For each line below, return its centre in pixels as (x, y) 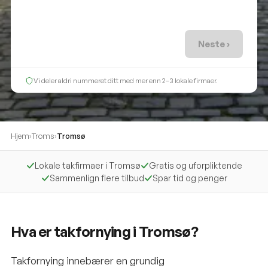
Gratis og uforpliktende (195, 165)
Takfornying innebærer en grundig (88, 261)
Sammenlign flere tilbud (97, 178)
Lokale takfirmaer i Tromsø (87, 165)
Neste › (214, 44)
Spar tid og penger (190, 178)
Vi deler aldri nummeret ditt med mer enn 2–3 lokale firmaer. (126, 80)
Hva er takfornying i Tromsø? (104, 232)
